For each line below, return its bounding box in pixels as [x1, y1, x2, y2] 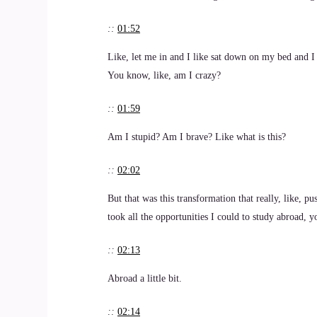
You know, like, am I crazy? [108, 70, 221, 81]
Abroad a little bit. [108, 273, 182, 284]
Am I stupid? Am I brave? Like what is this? [108, 132, 286, 142]
